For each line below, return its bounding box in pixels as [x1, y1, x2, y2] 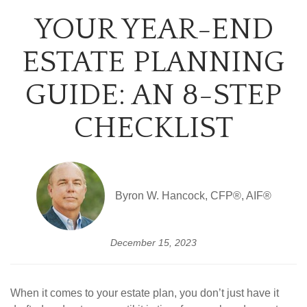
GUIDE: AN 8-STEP [25, 79, 282, 112]
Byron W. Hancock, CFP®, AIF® [114, 190, 271, 201]
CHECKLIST [74, 112, 233, 145]
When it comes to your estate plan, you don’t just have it [10, 287, 279, 299]
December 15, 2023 [110, 237, 197, 248]
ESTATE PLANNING [22, 46, 285, 79]
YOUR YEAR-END [34, 13, 273, 46]
